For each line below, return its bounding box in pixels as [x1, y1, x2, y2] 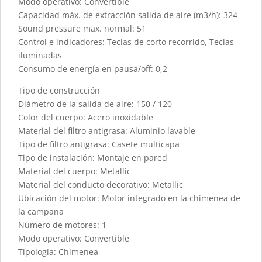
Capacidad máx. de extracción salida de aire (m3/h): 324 [18, 9, 237, 21]
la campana [18, 206, 64, 218]
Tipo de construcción [18, 85, 100, 96]
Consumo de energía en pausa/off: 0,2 [18, 63, 167, 75]
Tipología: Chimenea [18, 246, 98, 258]
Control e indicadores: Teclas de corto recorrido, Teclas [18, 36, 234, 48]
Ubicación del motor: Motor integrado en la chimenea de [18, 192, 240, 204]
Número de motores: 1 [18, 219, 106, 231]
